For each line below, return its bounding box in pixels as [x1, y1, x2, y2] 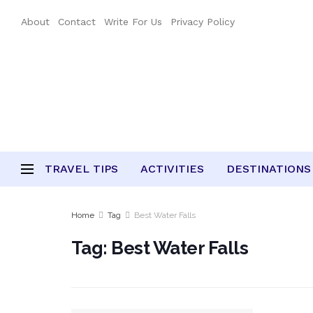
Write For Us [104, 16, 162, 27]
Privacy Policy [170, 16, 235, 27]
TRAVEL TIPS [45, 162, 118, 175]
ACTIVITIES [140, 162, 204, 175]
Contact [58, 16, 96, 27]
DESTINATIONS [226, 162, 311, 175]
